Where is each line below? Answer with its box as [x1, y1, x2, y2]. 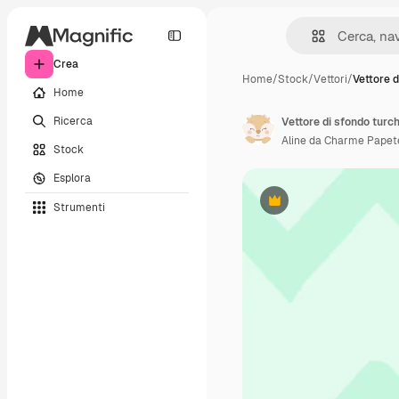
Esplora [53, 170, 91, 185]
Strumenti [53, 199, 105, 215]
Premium [273, 199, 320, 215]
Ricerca [53, 113, 93, 128]
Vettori [313, 72, 347, 86]
